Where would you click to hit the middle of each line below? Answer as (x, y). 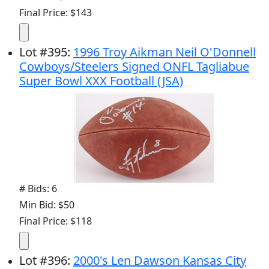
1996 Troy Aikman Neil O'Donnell (165, 52)
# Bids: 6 (38, 188)
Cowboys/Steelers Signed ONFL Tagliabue (134, 66)
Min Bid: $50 (47, 204)
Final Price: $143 (56, 12)
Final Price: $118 (56, 221)
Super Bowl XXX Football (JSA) (101, 80)
